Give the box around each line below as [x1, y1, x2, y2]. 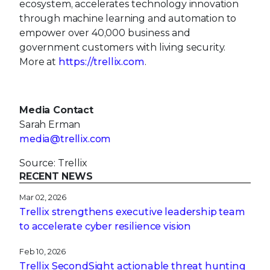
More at [19, 55, 58, 67]
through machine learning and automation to [19, 12, 237, 24]
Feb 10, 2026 [19, 246, 66, 256]
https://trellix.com [58, 55, 145, 67]
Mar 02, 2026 [19, 192, 67, 202]
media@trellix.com [19, 133, 111, 145]
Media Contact [19, 104, 93, 116]
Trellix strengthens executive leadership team [19, 206, 245, 218]
